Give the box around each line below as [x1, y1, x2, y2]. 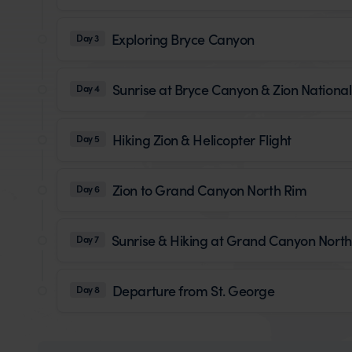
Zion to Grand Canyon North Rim [112, 179, 307, 200]
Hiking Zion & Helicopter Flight [112, 129, 291, 149]
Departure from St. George [112, 280, 275, 300]
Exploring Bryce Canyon [111, 28, 255, 49]
